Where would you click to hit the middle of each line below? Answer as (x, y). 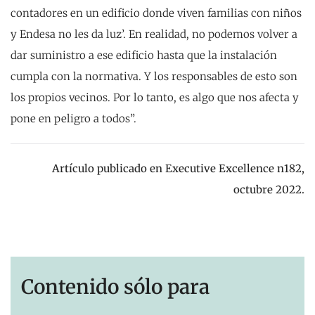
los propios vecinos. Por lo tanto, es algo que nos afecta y (155, 97)
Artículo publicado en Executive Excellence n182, (177, 168)
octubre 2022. (269, 189)
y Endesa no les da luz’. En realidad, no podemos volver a (154, 34)
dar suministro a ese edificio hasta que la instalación (144, 55)
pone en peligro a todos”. (73, 118)
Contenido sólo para (115, 287)
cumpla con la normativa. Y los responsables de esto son (154, 76)
